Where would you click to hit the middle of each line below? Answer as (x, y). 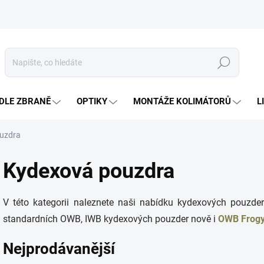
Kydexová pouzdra (89, 171)
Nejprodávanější (59, 248)
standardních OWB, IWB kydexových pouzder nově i (110, 219)
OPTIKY (92, 101)
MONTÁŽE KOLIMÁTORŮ (182, 101)
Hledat (224, 63)
